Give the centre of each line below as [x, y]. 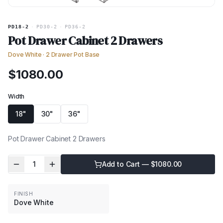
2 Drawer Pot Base [73, 55]
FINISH [23, 194]
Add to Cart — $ [128, 164]
